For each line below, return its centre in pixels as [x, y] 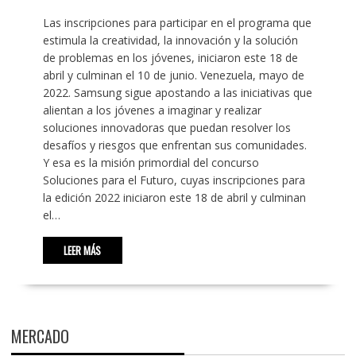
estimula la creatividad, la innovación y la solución [170, 40]
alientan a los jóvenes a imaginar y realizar [152, 110]
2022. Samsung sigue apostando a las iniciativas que [177, 92]
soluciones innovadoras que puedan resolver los [166, 127]
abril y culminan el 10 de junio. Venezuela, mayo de [173, 75]
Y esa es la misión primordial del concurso [151, 162]
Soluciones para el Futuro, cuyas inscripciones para [174, 180]
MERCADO [40, 336]
